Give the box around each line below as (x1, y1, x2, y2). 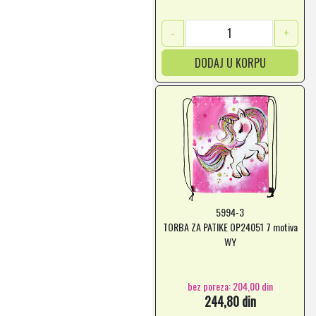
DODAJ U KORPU (194, 54, 266, 71)
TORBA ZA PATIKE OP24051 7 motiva (162, 219, 298, 234)
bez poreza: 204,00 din (187, 278, 273, 293)
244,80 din (204, 292, 256, 310)
